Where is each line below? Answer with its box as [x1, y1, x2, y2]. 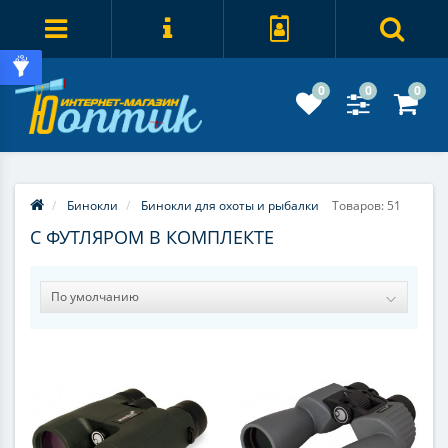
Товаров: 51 [329, 197, 401, 215]
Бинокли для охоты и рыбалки [141, 197, 319, 215]
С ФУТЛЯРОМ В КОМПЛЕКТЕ [30, 225, 274, 250]
